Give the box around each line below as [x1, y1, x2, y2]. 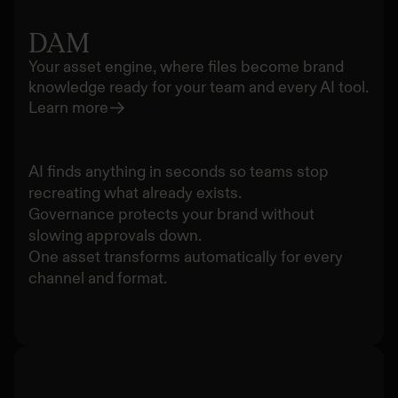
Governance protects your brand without [28, 203, 314, 224]
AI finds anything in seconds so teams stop [28, 161, 329, 181]
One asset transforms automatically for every [28, 246, 343, 267]
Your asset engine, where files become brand [28, 56, 344, 76]
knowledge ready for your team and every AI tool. [28, 76, 369, 97]
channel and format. [28, 267, 167, 288]
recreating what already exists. [28, 182, 242, 203]
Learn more [28, 97, 108, 117]
